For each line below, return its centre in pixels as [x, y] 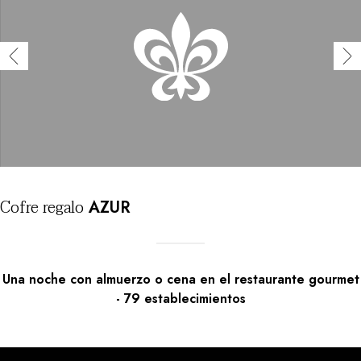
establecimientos [195, 299]
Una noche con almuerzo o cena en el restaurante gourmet [180, 280]
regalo [61, 208]
